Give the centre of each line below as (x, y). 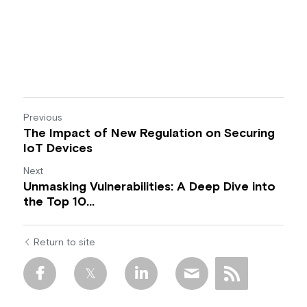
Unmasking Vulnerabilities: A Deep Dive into (149, 187)
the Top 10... (59, 202)
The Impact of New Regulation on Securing (149, 133)
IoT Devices (58, 148)
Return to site (64, 242)
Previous (43, 118)
